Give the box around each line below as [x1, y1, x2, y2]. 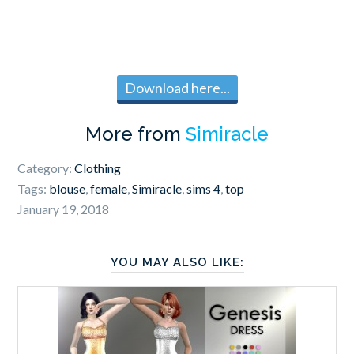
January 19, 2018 [17, 201, 110, 217]
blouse [49, 181, 86, 197]
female [90, 181, 128, 197]
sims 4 [186, 181, 221, 197]
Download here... [124, 79, 230, 97]
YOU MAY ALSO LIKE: [110, 255, 244, 270]
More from [85, 122, 186, 146]
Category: [17, 160, 75, 176]
